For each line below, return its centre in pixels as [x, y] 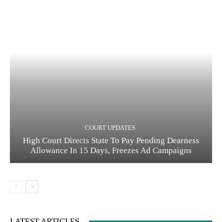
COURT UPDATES [110, 128]
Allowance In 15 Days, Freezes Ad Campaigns [111, 151]
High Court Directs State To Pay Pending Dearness [111, 141]
